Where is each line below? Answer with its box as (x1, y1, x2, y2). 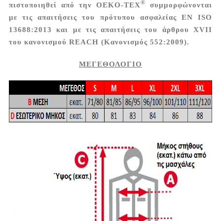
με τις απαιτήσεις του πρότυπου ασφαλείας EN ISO (8, 13, 213, 21)
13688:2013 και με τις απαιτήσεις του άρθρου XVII (8, 25, 213, 34)
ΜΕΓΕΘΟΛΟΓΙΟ (79, 60, 142, 68)
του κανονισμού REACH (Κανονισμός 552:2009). (8, 37, 189, 46)
